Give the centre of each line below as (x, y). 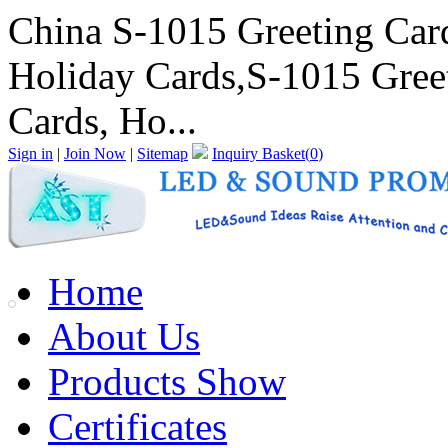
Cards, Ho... (102, 120)
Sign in (30, 153)
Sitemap (162, 153)
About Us (124, 336)
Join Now (95, 153)
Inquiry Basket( (261, 153)
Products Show (167, 381)
